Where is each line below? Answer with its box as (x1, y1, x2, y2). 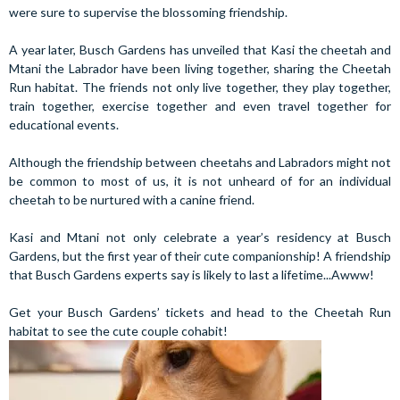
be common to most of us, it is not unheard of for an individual (9, 173, 391, 188)
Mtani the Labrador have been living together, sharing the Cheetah (9, 61, 391, 76)
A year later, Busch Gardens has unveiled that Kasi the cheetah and (9, 42, 391, 57)
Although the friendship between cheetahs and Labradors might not (9, 154, 391, 170)
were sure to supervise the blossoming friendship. (9, 4, 287, 20)
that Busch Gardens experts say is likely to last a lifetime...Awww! (9, 267, 374, 282)
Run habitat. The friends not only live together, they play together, (9, 79, 391, 95)
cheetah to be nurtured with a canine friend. (9, 192, 254, 207)
